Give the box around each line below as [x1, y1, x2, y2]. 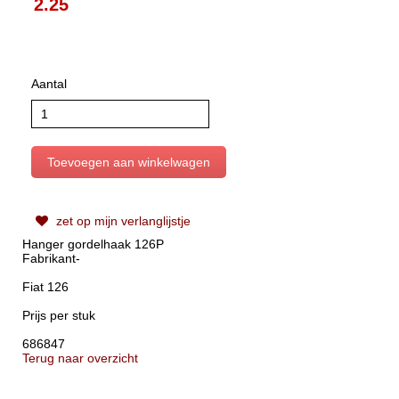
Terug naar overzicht [22, 350, 138, 365]
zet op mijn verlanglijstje [53, 213, 191, 228]
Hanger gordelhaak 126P [22, 236, 164, 251]
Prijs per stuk [22, 307, 95, 322]
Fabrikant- [22, 250, 80, 265]
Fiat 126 [22, 279, 69, 294]
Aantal [31, 76, 67, 91]
